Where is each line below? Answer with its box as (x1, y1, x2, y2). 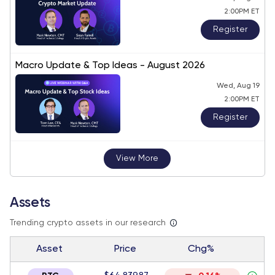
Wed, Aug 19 (216, 82, 260, 90)
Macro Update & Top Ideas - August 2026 (15, 61, 205, 71)
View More (116, 154, 159, 163)
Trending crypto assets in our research (10, 219, 166, 227)
